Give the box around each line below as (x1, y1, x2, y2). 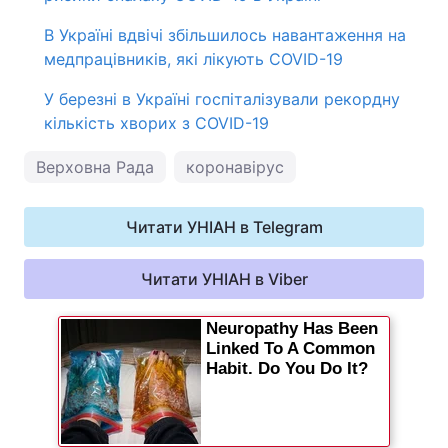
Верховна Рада (36, 157, 154, 177)
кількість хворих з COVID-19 (44, 113, 269, 133)
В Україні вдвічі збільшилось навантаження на (44, 25, 406, 45)
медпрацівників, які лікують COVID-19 (44, 49, 343, 69)
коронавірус (186, 157, 284, 177)
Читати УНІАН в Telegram (125, 217, 323, 237)
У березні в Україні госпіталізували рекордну (44, 89, 400, 109)
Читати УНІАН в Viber (140, 269, 308, 289)
